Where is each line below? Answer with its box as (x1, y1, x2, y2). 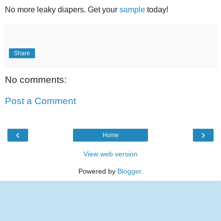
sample (119, 5, 147, 14)
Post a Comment (5, 96, 76, 107)
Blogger (117, 167, 141, 175)
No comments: (5, 74, 67, 85)
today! (147, 5, 168, 14)
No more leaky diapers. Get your (5, 5, 119, 14)
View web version (83, 149, 138, 158)
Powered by (78, 167, 117, 175)
